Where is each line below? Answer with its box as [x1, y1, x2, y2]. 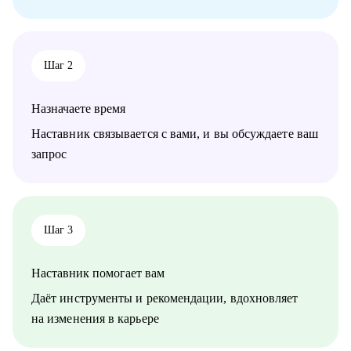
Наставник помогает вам [31, 266, 165, 280]
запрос [31, 147, 67, 161]
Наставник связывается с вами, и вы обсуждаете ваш [31, 127, 318, 141]
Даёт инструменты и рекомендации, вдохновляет [31, 291, 299, 306]
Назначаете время [31, 102, 125, 116]
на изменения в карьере [31, 312, 159, 326]
